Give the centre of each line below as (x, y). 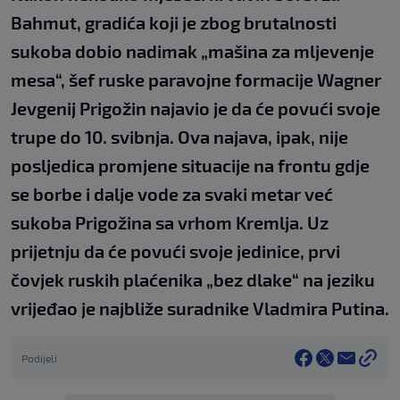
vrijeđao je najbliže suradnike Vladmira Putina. (200, 308)
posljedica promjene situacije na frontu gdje (190, 166)
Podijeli (39, 358)
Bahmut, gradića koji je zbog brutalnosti (174, 23)
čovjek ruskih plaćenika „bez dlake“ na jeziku (193, 280)
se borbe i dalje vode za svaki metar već (172, 194)
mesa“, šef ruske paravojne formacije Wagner (196, 80)
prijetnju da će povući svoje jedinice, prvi (175, 251)
